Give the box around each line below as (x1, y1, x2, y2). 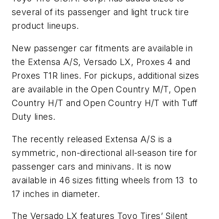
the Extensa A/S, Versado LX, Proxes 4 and (12, 56, 191, 67)
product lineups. (12, 21, 79, 31)
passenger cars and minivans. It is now (12, 161, 172, 172)
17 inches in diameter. (12, 188, 100, 199)
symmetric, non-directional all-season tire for (12, 147, 197, 158)
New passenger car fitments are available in (12, 43, 193, 53)
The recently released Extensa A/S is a (12, 133, 172, 144)
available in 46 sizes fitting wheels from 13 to (12, 175, 198, 185)
